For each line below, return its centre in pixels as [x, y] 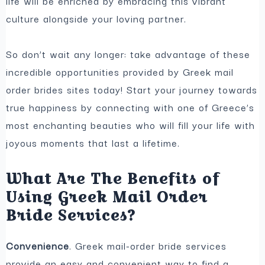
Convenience [38, 245]
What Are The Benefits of [113, 178]
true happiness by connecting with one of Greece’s [130, 107]
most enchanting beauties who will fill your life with [131, 125]
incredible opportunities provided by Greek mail [120, 72]
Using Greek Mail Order [107, 197]
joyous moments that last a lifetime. [93, 143]
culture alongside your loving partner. [96, 19]
